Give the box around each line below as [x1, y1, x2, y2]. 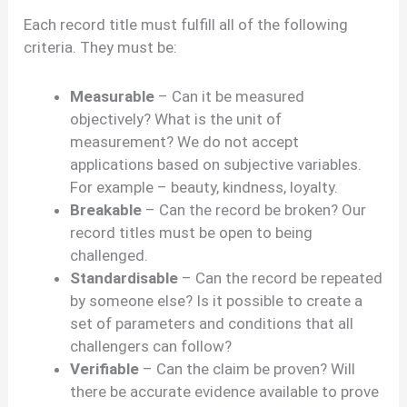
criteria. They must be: [24, 38, 178, 57]
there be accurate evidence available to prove [70, 382, 380, 402]
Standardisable [70, 269, 179, 288]
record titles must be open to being [70, 223, 313, 243]
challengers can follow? [70, 337, 233, 356]
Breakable [70, 201, 143, 220]
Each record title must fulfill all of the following [24, 15, 349, 35]
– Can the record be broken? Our [142, 201, 367, 220]
